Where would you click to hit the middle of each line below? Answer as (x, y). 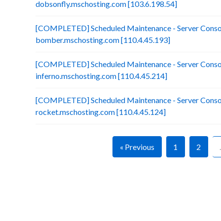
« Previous (137, 147)
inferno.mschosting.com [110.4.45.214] (101, 76)
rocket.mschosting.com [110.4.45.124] (101, 112)
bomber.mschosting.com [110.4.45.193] (103, 40)
